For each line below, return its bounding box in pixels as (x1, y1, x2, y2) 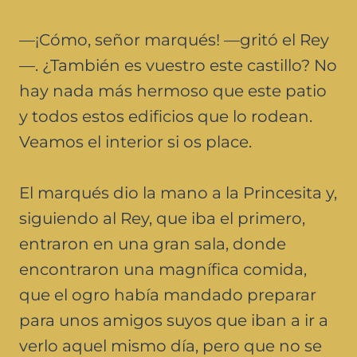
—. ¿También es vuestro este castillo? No (19, 55, 337, 75)
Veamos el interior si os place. (19, 131, 252, 151)
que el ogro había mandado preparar (19, 284, 316, 304)
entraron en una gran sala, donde (19, 233, 286, 253)
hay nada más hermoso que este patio (19, 80, 327, 100)
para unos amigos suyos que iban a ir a (19, 310, 328, 330)
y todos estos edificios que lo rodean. (19, 106, 312, 126)
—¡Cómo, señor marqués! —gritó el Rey (19, 29, 329, 49)
